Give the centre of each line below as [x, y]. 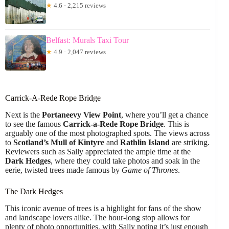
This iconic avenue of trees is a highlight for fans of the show [103, 208]
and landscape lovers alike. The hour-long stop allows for [97, 217]
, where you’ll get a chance [165, 114]
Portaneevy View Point [82, 114]
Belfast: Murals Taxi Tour [87, 40]
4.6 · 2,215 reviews [79, 6]
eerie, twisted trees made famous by [63, 170]
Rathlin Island [145, 142]
